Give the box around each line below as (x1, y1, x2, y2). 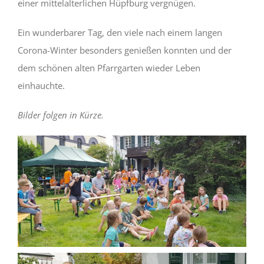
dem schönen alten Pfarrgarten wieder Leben (17, 61, 200, 74)
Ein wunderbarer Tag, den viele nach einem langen (17, 26, 222, 38)
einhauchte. (17, 79, 65, 91)
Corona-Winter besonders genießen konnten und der (17, 44, 232, 56)
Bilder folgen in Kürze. (17, 108, 104, 121)
